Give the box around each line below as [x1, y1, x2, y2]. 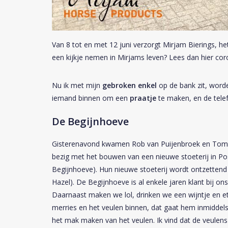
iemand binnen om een [52, 93, 130, 103]
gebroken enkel [102, 80, 157, 90]
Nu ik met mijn [52, 80, 102, 90]
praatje [130, 93, 156, 103]
